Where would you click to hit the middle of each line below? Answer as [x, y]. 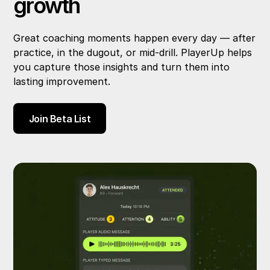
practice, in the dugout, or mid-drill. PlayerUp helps [133, 52]
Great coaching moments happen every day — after [135, 38]
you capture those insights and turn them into [122, 67]
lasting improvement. [62, 81]
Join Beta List [60, 118]
